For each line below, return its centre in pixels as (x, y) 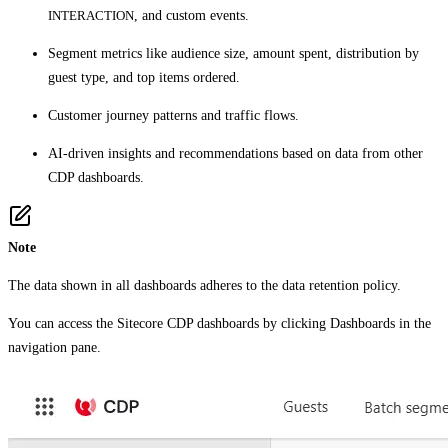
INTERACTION (91, 15)
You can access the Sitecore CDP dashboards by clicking (169, 323)
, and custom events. (191, 15)
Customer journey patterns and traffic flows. (173, 115)
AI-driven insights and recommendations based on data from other (235, 153)
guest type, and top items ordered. (144, 77)
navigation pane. (54, 347)
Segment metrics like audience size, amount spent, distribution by (233, 53)
